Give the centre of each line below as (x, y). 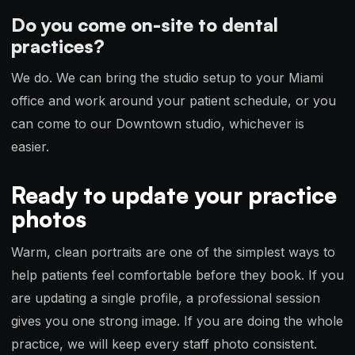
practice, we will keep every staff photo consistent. (164, 344)
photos (49, 219)
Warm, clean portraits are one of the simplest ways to (173, 252)
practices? (58, 47)
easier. (30, 146)
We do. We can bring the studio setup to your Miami (167, 77)
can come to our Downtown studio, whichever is (158, 123)
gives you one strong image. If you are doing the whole (177, 321)
